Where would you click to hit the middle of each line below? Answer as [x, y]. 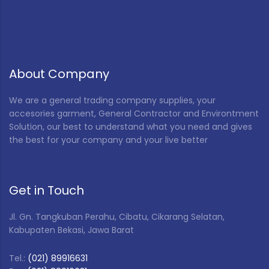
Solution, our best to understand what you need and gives [131, 127]
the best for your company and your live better [108, 140]
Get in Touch [47, 190]
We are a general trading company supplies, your [112, 100]
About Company [59, 74]
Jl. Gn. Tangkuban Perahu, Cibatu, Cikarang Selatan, [117, 217]
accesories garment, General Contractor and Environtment [134, 113]
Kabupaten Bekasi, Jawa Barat [71, 230]
